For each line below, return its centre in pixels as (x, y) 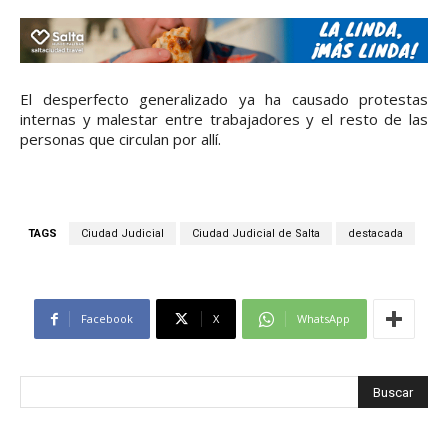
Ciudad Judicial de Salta (256, 234)
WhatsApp (323, 319)
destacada (375, 234)
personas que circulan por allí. (120, 139)
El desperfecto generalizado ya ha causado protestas (224, 99)
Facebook (106, 319)
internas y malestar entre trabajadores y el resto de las (224, 119)
